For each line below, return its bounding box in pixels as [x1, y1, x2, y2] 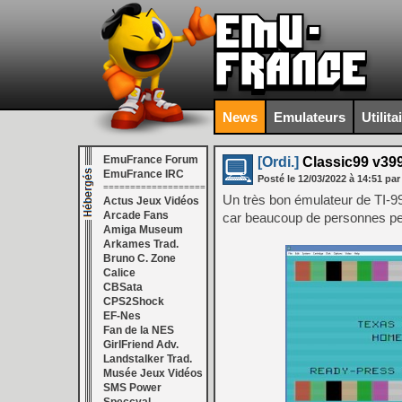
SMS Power [103, 381, 162, 394]
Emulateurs [274, 109, 345, 125]
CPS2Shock [103, 295, 164, 308]
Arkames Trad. [103, 238, 179, 250]
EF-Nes [103, 310, 141, 322]
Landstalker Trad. [103, 353, 192, 365]
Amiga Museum [103, 223, 183, 236]
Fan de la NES [103, 324, 174, 336]
